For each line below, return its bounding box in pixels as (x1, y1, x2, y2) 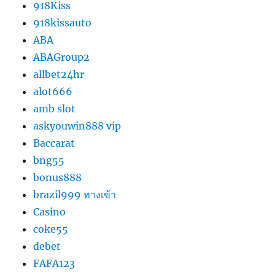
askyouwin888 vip (33, 119, 122, 132)
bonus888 (33, 171, 82, 184)
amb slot (33, 102, 76, 115)
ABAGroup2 (33, 50, 90, 63)
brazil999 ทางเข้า (33, 188, 117, 201)
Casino (33, 205, 66, 218)
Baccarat (33, 136, 76, 149)
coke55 (33, 222, 69, 235)
